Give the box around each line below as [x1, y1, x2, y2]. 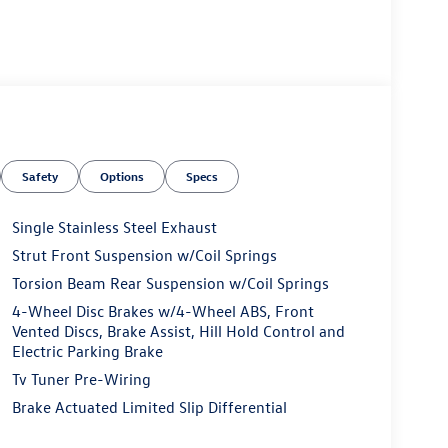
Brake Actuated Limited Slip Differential [11, 396, 287, 417]
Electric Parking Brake [11, 340, 163, 361]
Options [100, 167, 145, 184]
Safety [22, 167, 59, 184]
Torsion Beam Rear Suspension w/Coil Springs [11, 272, 329, 293]
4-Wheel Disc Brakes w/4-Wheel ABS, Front [11, 300, 314, 321]
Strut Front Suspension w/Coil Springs [11, 244, 277, 265]
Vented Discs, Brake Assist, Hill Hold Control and [11, 320, 345, 341]
